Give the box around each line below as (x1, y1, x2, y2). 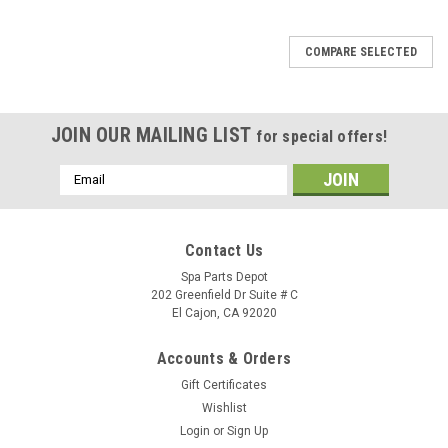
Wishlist (201, 400, 247, 415)
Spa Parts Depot (180, 269, 268, 284)
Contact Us (184, 240, 264, 260)
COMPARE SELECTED (305, 44, 417, 59)
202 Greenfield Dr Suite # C (150, 287, 298, 302)
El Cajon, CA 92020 (171, 305, 277, 320)
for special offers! (256, 126, 388, 146)
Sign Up (227, 423, 269, 438)
